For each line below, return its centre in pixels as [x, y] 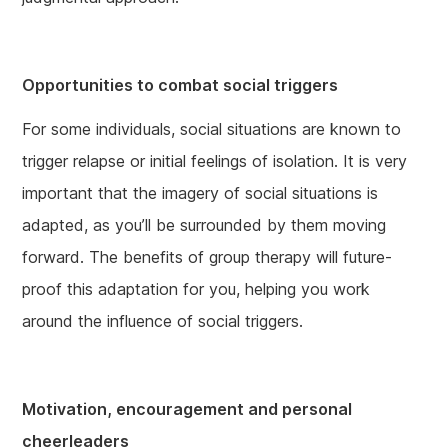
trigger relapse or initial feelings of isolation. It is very [215, 161]
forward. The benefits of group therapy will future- [207, 257]
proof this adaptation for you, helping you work [196, 289]
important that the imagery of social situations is [200, 193]
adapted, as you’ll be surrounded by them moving [204, 225]
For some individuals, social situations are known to [212, 129]
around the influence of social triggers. [163, 321]
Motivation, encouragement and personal [187, 409]
